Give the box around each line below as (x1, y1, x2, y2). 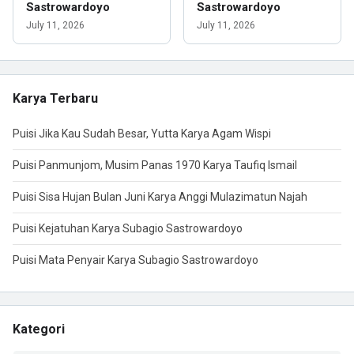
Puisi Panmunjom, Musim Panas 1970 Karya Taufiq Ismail (13, 159, 297, 171)
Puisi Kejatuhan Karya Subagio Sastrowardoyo (13, 222, 243, 235)
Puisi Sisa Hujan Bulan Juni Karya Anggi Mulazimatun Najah (13, 190, 307, 203)
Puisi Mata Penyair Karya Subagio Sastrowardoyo (13, 254, 258, 266)
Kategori (13, 322, 65, 337)
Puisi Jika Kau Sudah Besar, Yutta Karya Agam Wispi (13, 127, 271, 140)
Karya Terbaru (13, 91, 98, 106)
